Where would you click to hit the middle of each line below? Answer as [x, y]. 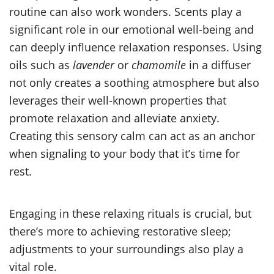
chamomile [159, 64]
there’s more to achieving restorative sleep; [120, 231]
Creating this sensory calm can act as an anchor [132, 135]
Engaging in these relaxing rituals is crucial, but [130, 213]
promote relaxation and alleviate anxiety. [114, 117]
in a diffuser [218, 64]
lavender [94, 64]
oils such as [41, 64]
